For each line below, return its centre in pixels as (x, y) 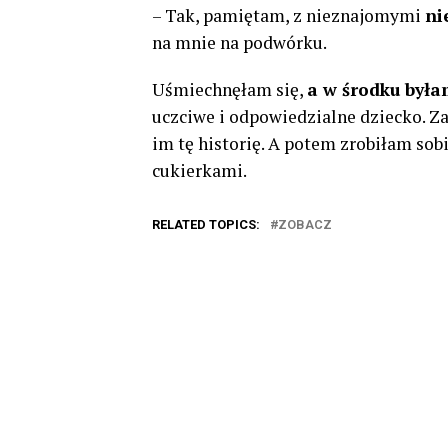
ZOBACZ (305, 224)
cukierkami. (199, 170)
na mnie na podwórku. (239, 42)
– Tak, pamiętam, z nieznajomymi (288, 15)
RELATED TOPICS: (206, 224)
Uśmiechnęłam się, (229, 89)
